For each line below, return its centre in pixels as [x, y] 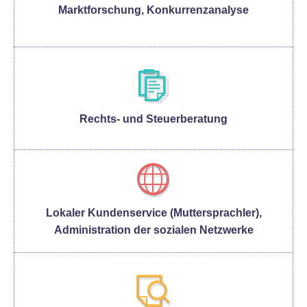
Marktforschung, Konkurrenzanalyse [153, 10]
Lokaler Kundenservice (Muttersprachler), [153, 212]
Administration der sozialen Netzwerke [153, 230]
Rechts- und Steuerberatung [153, 119]
